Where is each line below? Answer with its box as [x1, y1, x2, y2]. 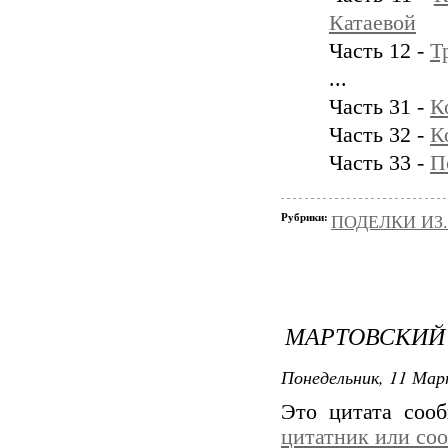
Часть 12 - [329, 39, 430, 63]
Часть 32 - [329, 123, 430, 147]
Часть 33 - [329, 151, 430, 175]
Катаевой [329, 11, 416, 35]
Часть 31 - [329, 95, 430, 119]
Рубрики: [281, 211, 331, 223]
